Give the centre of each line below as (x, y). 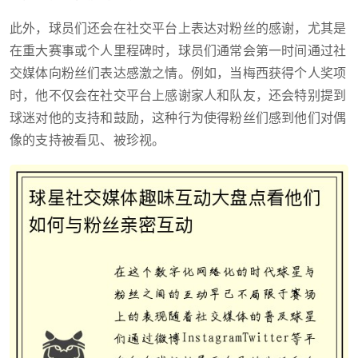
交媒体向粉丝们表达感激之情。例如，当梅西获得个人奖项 (178, 74)
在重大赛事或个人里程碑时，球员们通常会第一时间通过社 (178, 52)
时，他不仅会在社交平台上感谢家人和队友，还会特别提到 (178, 96)
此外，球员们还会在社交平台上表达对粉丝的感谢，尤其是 (178, 29)
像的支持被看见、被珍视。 (88, 141)
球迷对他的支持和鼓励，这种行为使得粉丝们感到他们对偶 (178, 119)
